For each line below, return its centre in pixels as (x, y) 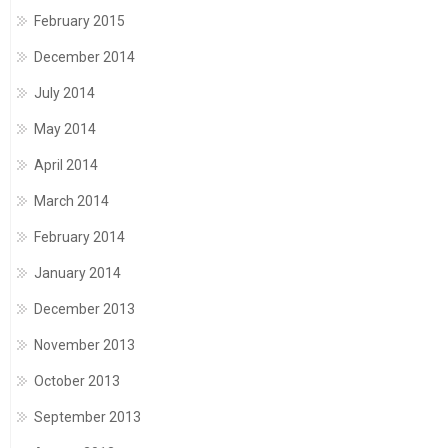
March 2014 (71, 201)
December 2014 (84, 57)
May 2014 (65, 129)
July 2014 (64, 93)
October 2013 (77, 381)
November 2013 (84, 345)
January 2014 (77, 273)
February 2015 (79, 21)
